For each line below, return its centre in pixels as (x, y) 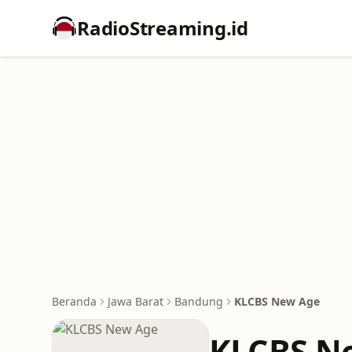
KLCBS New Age (277, 301)
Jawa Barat (136, 301)
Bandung (199, 301)
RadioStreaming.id (163, 28)
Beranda (74, 301)
